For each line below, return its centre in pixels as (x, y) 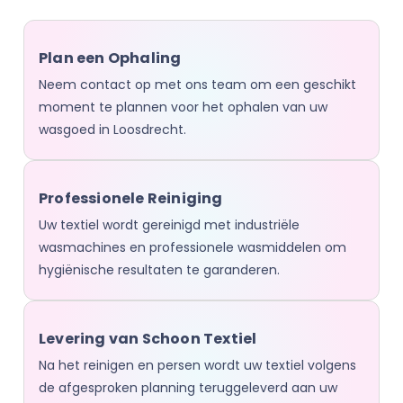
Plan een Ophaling (110, 58)
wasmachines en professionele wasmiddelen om (193, 247)
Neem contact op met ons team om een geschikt (197, 85)
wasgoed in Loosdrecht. (112, 130)
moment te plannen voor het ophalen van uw (183, 107)
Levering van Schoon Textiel (148, 339)
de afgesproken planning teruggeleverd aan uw (188, 388)
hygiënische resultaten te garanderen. (159, 270)
